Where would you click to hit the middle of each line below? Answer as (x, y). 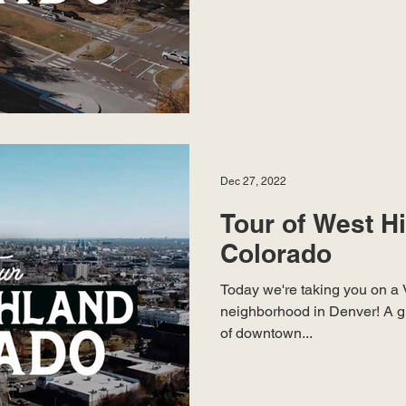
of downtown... (266, 333)
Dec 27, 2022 (253, 181)
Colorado (276, 253)
